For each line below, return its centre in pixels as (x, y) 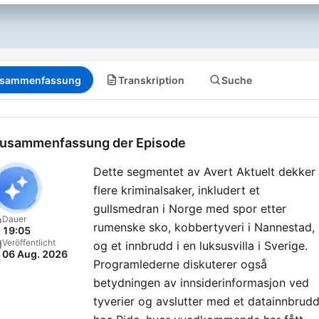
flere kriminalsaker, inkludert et (177, 190)
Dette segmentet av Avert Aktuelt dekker (204, 172)
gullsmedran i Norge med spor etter (190, 209)
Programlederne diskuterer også (180, 264)
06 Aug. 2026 (35, 254)
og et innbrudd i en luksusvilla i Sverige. (200, 246)
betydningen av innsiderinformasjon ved (201, 283)
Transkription (151, 80)
